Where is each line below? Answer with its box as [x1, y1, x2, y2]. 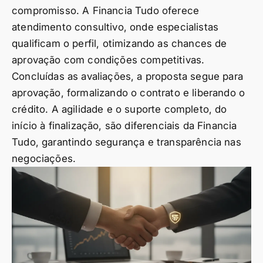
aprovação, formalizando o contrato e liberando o [12, 87, 245, 99]
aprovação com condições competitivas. [12, 54, 205, 66]
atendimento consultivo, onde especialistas [12, 21, 219, 33]
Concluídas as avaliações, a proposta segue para [12, 70, 243, 82]
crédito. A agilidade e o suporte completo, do [12, 103, 227, 115]
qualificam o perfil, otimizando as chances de [12, 38, 227, 49]
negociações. [12, 153, 76, 164]
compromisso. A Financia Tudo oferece [12, 5, 200, 16]
